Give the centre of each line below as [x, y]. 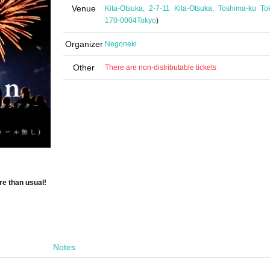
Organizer [84, 44]
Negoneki [121, 44]
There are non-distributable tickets [161, 67]
